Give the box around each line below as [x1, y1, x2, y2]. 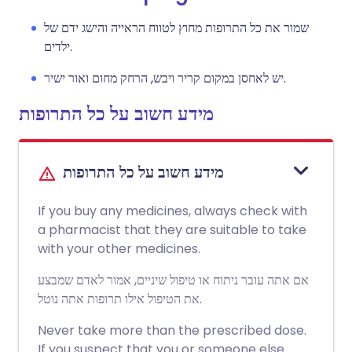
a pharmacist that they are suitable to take [38, 221, 306, 239]
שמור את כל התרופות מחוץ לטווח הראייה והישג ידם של [44, 19, 309, 37]
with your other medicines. [38, 240, 200, 258]
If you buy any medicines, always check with [38, 202, 307, 220]
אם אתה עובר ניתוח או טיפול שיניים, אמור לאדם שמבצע [38, 271, 309, 289]
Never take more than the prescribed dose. [38, 321, 306, 339]
